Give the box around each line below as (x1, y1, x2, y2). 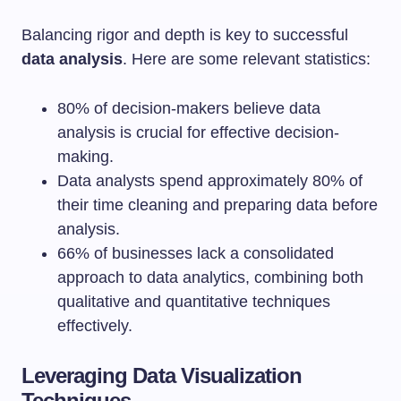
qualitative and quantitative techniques (57, 293, 330, 311)
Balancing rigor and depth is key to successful (21, 26, 348, 44)
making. (57, 148, 114, 166)
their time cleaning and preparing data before (57, 196, 378, 214)
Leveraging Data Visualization (21, 363, 303, 388)
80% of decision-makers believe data (57, 99, 320, 117)
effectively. (57, 317, 132, 335)
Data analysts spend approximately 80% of (57, 172, 363, 190)
